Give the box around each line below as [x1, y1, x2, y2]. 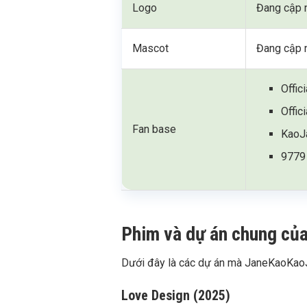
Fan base [132, 122, 177, 136]
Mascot [132, 41, 169, 55]
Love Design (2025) [121, 286, 230, 304]
